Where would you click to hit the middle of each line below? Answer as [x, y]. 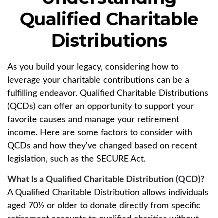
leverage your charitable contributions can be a [98, 80]
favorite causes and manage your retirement [93, 120]
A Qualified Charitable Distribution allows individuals [108, 193]
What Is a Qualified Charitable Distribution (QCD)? [106, 180]
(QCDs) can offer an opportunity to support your [101, 107]
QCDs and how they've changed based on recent [102, 146]
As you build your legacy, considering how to [93, 67]
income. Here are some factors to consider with [100, 133]
